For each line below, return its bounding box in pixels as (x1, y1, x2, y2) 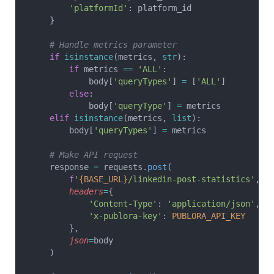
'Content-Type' (30, 199, 157, 209)
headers (30, 187, 103, 196)
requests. (98, 162, 147, 172)
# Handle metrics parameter (30, 40, 177, 50)
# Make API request (30, 150, 138, 160)
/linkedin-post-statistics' (128, 174, 255, 184)
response (30, 162, 94, 172)
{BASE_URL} (79, 174, 128, 184)
